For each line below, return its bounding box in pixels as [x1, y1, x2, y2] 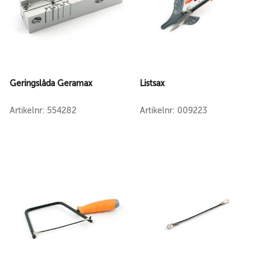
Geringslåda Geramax [10, 78, 92, 88]
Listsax [140, 78, 165, 88]
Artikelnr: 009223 [140, 106, 207, 115]
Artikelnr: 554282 [10, 106, 77, 115]
